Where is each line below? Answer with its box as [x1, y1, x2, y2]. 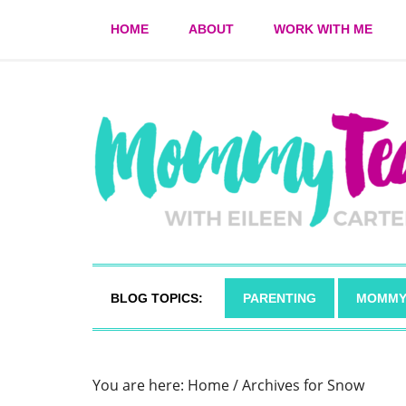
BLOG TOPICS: [111, 291, 203, 305]
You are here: [92, 375, 188, 395]
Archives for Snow [238, 375, 364, 395]
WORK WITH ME [274, 22, 372, 36]
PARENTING [243, 291, 316, 305]
